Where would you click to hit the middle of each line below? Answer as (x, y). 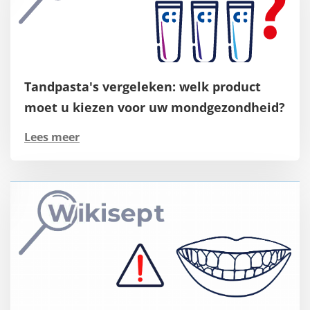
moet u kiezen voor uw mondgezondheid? (155, 108)
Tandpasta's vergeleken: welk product (143, 87)
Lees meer (52, 137)
